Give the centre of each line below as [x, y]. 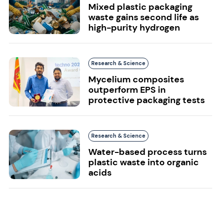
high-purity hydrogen [134, 27]
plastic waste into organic [143, 162]
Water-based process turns [147, 152]
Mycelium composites [136, 79]
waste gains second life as [143, 17]
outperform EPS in [127, 90]
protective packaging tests [146, 100]
